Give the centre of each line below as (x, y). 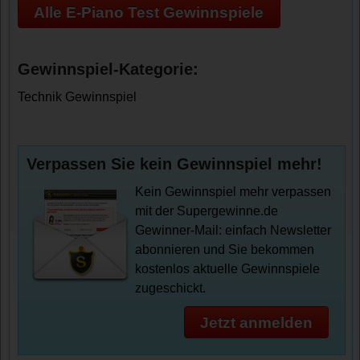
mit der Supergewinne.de (207, 211)
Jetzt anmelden (256, 322)
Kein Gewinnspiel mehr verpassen (233, 192)
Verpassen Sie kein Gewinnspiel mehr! (175, 164)
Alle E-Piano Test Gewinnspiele (149, 12)
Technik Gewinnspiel (78, 97)
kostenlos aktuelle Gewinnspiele (228, 269)
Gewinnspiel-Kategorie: (108, 70)
